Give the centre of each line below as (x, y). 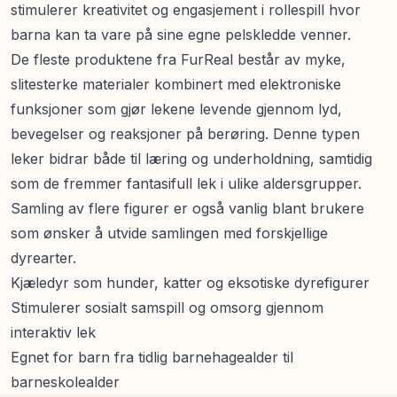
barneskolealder (65, 381)
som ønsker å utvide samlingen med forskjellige (169, 233)
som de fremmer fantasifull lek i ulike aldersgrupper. (186, 183)
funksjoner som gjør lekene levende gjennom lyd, (176, 109)
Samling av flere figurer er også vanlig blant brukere (187, 208)
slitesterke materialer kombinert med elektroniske (176, 84)
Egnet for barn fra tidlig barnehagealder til (152, 357)
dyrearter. (43, 257)
